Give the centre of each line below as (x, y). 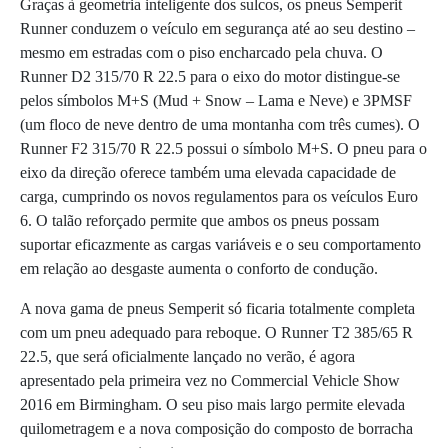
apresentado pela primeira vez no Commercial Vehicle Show (210, 380)
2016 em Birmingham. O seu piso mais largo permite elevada (212, 404)
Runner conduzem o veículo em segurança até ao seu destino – (217, 28)
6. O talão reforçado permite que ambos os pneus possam (199, 220)
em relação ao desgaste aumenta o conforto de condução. (199, 268)
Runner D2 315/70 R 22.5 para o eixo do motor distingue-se (210, 76)
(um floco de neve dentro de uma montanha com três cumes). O (220, 124)
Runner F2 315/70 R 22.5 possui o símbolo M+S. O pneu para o (223, 148)
